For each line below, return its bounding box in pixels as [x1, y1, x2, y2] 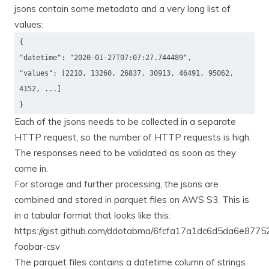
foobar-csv [14, 241, 60, 253]
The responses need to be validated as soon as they [14, 147, 236, 159]
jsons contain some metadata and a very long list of [14, 3, 231, 15]
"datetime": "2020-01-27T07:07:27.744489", [19, 53, 192, 62]
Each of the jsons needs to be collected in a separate [14, 116, 236, 128]
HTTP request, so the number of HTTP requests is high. [14, 131, 251, 144]
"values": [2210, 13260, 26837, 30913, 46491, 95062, [19, 69, 234, 78]
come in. [14, 163, 48, 175]
